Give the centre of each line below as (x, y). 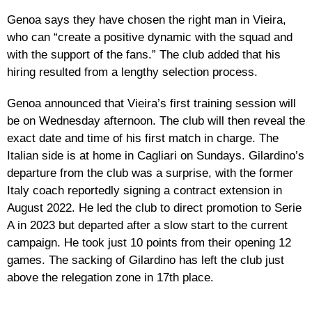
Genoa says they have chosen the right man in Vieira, (147, 19)
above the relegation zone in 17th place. (110, 277)
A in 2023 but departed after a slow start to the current (147, 225)
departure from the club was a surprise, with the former (150, 173)
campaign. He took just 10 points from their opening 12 (149, 242)
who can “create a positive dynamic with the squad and (150, 37)
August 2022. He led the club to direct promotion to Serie (154, 208)
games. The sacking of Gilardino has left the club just (146, 260)
